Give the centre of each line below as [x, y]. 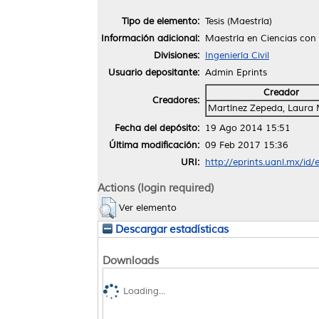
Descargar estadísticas [171, 229]
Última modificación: [154, 145]
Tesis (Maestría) [239, 21]
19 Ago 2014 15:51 [248, 128]
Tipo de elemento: [161, 21]
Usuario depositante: [154, 72]
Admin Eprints [236, 72]
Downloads [131, 260]
